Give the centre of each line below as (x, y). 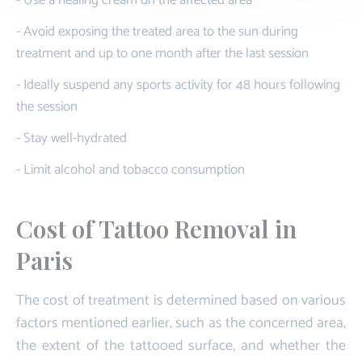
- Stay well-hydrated (72, 138)
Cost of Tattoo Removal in (156, 228)
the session (47, 106)
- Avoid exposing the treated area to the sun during (157, 31)
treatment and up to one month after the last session (162, 53)
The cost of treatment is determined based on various (181, 300)
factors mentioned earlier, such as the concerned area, (181, 323)
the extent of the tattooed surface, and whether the (181, 345)
